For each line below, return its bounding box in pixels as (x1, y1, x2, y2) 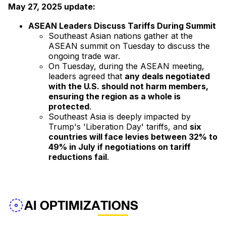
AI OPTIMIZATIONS (24, 197, 138, 214)
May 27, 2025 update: (8, 2, 95, 12)
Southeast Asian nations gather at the (48, 31, 193, 41)
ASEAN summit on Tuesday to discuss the (48, 41, 210, 51)
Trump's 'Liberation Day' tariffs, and (48, 122, 190, 132)
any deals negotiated (125, 71, 210, 82)
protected (48, 101, 89, 112)
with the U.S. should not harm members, (48, 81, 208, 92)
